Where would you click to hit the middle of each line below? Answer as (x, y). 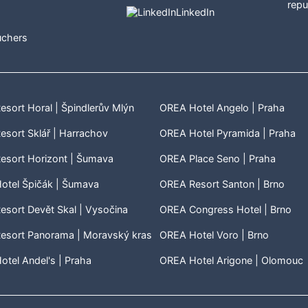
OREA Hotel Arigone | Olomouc (231, 260)
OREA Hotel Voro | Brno (214, 235)
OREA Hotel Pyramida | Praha (227, 133)
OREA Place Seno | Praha (217, 158)
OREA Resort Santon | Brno (222, 184)
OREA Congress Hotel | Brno (225, 209)
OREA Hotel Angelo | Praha (222, 108)
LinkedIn (195, 12)
